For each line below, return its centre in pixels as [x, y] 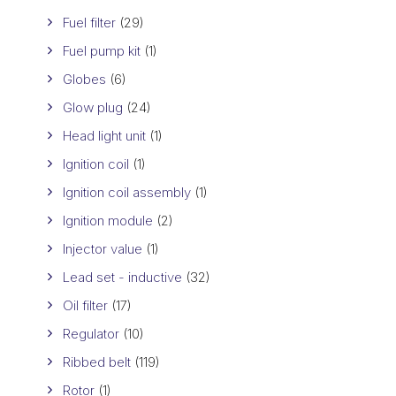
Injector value [103, 248]
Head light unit [104, 135]
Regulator [91, 333]
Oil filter [85, 305]
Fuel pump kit [102, 50]
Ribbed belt [97, 362]
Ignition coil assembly [127, 192]
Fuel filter [89, 22]
